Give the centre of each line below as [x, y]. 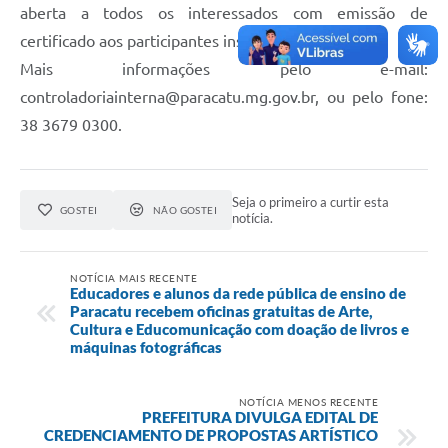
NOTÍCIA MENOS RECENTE [308, 401]
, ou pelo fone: [371, 97]
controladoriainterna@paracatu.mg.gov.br [167, 97]
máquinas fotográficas [146, 346]
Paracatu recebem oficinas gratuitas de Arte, [221, 310]
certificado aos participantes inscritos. [153, 41]
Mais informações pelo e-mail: [224, 69]
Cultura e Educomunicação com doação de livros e [239, 328]
